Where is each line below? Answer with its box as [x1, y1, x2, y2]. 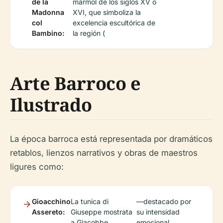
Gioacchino [32, 197, 71, 206]
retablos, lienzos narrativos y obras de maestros [10, 148, 198, 158]
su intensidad [136, 208, 180, 216]
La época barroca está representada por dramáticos [10, 134, 213, 144]
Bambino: [32, 29, 64, 37]
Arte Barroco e [10, 71, 141, 96]
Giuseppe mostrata [71, 208, 132, 216]
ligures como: [10, 162, 64, 172]
